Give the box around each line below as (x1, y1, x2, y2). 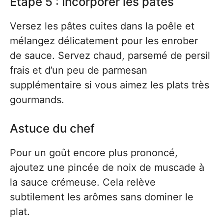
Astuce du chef (10, 121, 95, 136)
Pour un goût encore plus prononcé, (10, 147, 178, 159)
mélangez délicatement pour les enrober (10, 35, 198, 47)
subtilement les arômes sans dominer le (10, 191, 193, 203)
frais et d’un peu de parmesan (10, 64, 147, 76)
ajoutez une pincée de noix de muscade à (10, 162, 204, 173)
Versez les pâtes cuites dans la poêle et (10, 20, 194, 32)
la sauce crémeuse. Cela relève (10, 176, 156, 188)
